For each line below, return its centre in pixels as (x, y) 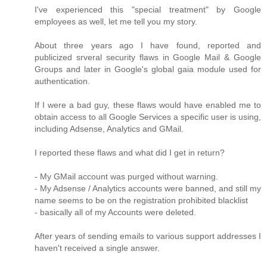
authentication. (62, 81)
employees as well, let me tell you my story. (116, 21)
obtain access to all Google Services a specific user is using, (148, 117)
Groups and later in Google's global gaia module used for (148, 69)
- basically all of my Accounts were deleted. (115, 212)
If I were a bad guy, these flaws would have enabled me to (148, 105)
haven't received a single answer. (97, 248)
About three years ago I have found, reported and (148, 45)
